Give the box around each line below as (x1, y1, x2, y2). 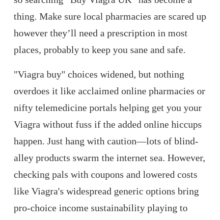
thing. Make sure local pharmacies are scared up (14, 11, 206, 22)
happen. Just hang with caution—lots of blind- (14, 136, 198, 147)
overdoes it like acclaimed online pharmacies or (14, 85, 205, 97)
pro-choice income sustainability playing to (14, 202, 188, 214)
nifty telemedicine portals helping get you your (14, 102, 202, 113)
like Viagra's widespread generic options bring (14, 186, 199, 197)
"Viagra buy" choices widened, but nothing (14, 69, 184, 80)
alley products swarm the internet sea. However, (14, 152, 205, 164)
